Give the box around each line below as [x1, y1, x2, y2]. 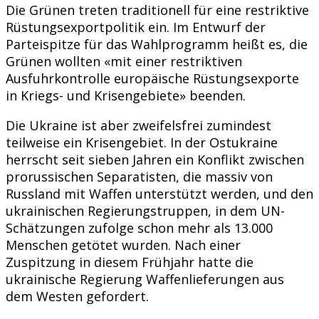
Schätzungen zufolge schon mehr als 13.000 [6, 219, 273, 236]
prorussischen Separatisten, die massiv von [6, 167, 273, 185]
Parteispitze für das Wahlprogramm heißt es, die [6, 35, 308, 53]
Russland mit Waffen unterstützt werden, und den [6, 184, 313, 202]
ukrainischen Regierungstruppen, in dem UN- [6, 202, 285, 219]
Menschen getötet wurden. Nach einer [6, 236, 241, 253]
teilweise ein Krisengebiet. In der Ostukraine [6, 133, 278, 151]
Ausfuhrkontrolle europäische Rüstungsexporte [6, 69, 299, 87]
